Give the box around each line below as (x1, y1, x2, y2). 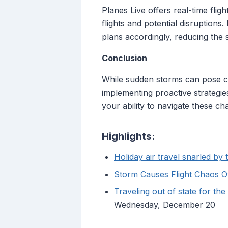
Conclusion (102, 53, 147, 64)
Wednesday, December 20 (114, 199, 215, 210)
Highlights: (102, 130, 155, 143)
